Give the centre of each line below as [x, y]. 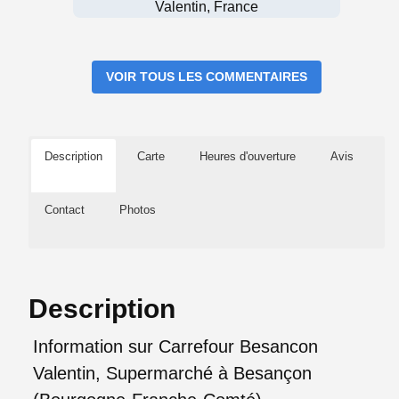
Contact [65, 209]
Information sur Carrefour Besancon [175, 346]
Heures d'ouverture [248, 156]
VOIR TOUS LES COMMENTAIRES [207, 76]
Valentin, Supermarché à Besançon [172, 373]
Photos [138, 209]
